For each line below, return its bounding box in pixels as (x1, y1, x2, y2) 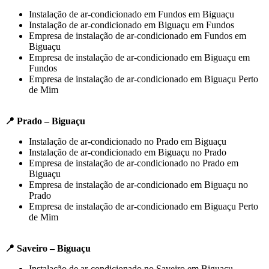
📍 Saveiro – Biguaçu (5, 243, 91, 253)
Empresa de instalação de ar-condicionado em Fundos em (29, 30, 246, 41)
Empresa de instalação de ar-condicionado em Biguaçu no (29, 179, 248, 190)
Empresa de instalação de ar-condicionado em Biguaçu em (29, 52, 250, 62)
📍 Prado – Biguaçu (5, 115, 85, 126)
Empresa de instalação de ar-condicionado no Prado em (29, 157, 238, 168)
